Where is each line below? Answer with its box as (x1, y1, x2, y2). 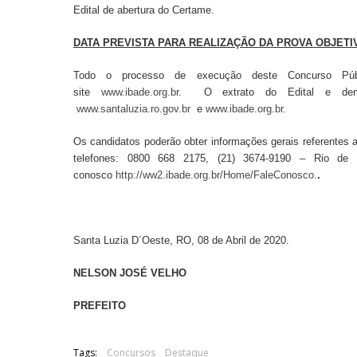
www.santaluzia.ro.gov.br (76, 102, 190, 115)
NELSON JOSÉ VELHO (73, 266, 186, 279)
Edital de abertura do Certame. (73, 3, 214, 16)
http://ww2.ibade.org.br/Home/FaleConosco (116, 168, 314, 181)
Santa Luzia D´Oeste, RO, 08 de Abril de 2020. (73, 233, 289, 246)
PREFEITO (73, 299, 126, 312)
